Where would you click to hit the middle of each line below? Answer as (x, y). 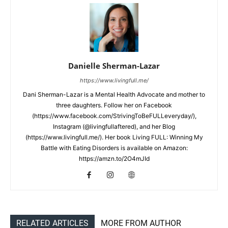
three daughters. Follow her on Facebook (114, 105)
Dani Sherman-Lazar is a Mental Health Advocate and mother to (114, 95)
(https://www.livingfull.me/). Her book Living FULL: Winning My (114, 137)
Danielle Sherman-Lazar (114, 66)
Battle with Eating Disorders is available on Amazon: (114, 148)
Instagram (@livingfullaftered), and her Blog (114, 127)
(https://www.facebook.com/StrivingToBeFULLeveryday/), (114, 116)
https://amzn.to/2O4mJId (114, 159)
